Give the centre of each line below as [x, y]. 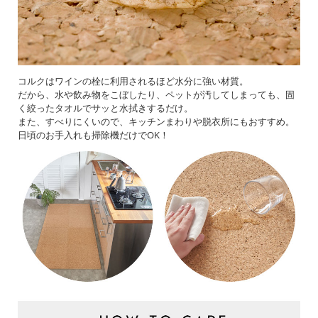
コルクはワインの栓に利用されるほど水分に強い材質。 [133, 81]
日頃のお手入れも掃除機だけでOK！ [93, 135]
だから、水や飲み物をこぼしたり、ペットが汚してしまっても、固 [156, 94]
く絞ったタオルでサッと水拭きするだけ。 [105, 108]
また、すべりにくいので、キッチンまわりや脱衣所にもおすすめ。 [156, 121]
